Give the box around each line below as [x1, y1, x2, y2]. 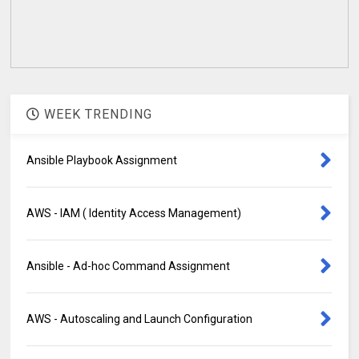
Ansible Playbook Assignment [26, 154, 178, 167]
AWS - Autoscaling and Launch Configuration [26, 313, 253, 326]
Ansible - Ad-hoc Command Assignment [26, 260, 231, 273]
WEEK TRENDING [40, 107, 153, 123]
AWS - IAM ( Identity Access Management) [26, 207, 242, 220]
